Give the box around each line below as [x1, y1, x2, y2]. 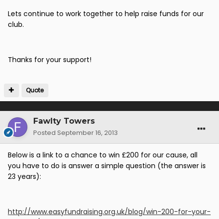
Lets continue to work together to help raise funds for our [8, 9, 204, 19]
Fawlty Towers [33, 116, 95, 126]
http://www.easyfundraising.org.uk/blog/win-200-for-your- [8, 207, 211, 217]
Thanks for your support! [8, 55, 91, 65]
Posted [33, 128, 57, 138]
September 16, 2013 [57, 128, 118, 138]
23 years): [8, 172, 41, 182]
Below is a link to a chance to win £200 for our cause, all [8, 150, 197, 160]
